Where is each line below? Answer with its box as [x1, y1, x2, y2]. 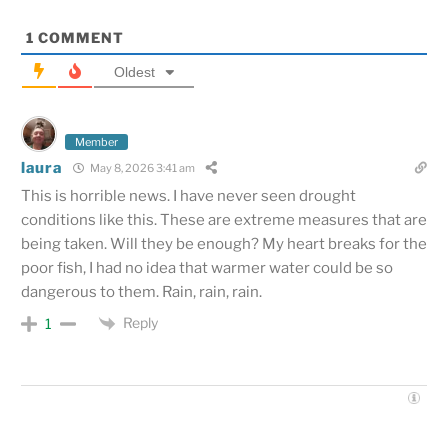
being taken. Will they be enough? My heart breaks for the [21, 234, 427, 253]
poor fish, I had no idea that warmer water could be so [21, 258, 393, 277]
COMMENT [34, 28, 124, 46]
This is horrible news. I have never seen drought [21, 186, 356, 205]
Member [75, 134, 118, 149]
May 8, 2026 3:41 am [87, 161, 195, 176]
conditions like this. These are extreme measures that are [21, 210, 427, 229]
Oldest [114, 63, 155, 80]
